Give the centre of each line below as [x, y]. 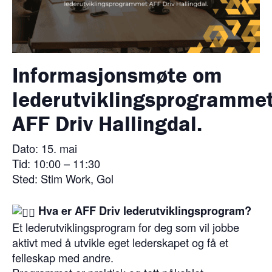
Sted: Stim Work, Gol [63, 178]
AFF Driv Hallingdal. [107, 123]
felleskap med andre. [63, 257]
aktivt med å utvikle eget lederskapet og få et [120, 242]
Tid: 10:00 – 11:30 [56, 163]
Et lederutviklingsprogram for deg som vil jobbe [126, 227]
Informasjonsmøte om [117, 74]
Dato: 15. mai [45, 148]
